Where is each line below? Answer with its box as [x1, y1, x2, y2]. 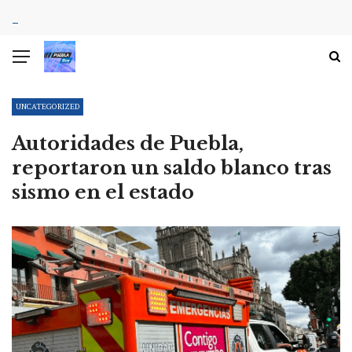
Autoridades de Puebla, [12, 132, 244, 155]
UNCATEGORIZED [16, 101, 79, 112]
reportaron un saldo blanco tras [12, 156, 332, 179]
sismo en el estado [12, 181, 194, 203]
